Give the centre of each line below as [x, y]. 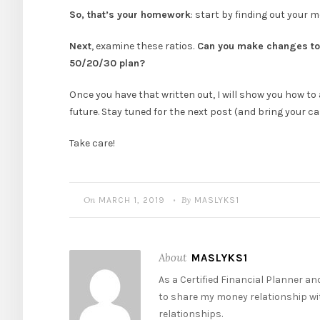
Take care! [92, 144]
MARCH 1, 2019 [132, 200]
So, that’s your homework [130, 15]
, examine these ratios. [143, 46]
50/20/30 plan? [107, 64]
